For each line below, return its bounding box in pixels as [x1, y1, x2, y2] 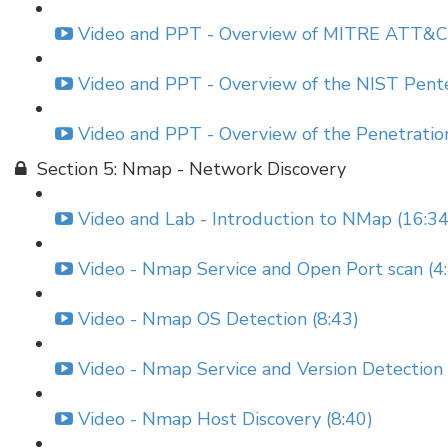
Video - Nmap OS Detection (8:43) [78, 307, 359, 331]
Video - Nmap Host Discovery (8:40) [78, 407, 373, 431]
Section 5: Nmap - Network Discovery [37, 157, 346, 181]
